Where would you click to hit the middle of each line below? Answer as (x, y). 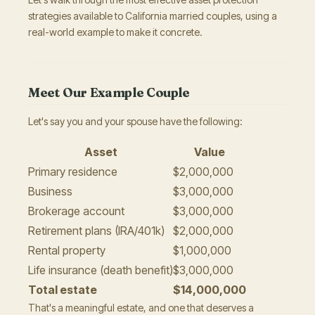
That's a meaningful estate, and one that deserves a (141, 308)
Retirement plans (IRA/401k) (96, 231)
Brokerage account (76, 211)
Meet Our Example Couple (109, 92)
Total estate (63, 290)
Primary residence (73, 172)
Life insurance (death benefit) (101, 270)
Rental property (67, 250)
